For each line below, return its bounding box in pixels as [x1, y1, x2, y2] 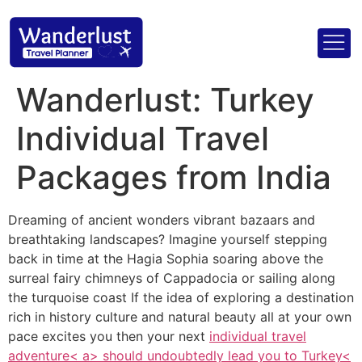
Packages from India [16, 158, 331, 197]
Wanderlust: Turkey [16, 80, 314, 120]
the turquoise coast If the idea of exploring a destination [8, 289, 354, 305]
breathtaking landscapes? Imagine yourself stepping [8, 231, 327, 247]
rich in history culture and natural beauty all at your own [8, 309, 351, 325]
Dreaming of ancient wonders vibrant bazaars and [8, 212, 315, 228]
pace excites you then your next [8, 328, 209, 344]
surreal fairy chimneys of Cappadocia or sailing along [8, 270, 335, 286]
